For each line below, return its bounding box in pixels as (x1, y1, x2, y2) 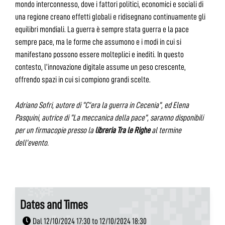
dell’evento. (15, 138, 49, 147)
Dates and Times (20, 198, 88, 211)
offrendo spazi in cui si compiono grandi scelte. (15, 75, 151, 84)
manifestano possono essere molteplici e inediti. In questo (15, 50, 184, 59)
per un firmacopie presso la (15, 126, 95, 135)
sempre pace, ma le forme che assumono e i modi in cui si (15, 38, 181, 47)
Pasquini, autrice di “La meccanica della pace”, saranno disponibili (15, 113, 203, 122)
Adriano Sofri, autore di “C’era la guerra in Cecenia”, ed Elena (15, 100, 189, 109)
